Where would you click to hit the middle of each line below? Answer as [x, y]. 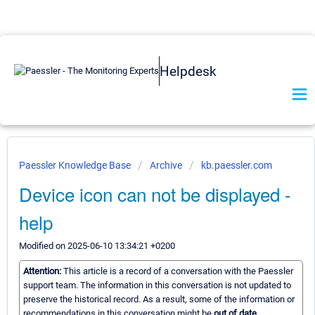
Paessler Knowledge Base [76, 165]
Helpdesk [188, 71]
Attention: [43, 271]
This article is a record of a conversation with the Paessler [178, 271]
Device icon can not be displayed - [155, 194]
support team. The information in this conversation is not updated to [157, 285]
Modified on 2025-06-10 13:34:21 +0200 [97, 246]
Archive [166, 165]
